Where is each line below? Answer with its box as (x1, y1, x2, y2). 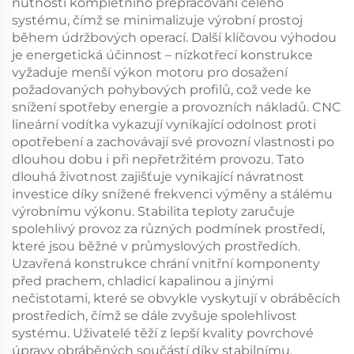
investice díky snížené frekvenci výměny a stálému (12, 186, 333, 201)
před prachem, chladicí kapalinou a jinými (12, 273, 273, 288)
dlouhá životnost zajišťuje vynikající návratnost (12, 169, 304, 184)
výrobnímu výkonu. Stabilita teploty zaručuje (12, 204, 295, 219)
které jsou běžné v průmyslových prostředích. (12, 239, 300, 254)
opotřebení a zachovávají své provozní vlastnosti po (12, 134, 334, 149)
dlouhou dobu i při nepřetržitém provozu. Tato (12, 152, 304, 167)
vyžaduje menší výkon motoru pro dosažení (12, 65, 288, 80)
